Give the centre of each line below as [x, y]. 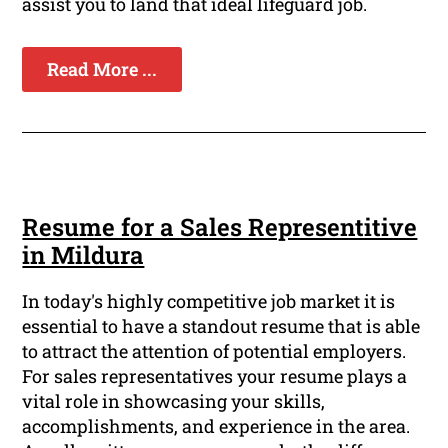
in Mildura [83, 255]
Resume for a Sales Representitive [220, 227]
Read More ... [102, 69]
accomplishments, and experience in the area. [216, 426]
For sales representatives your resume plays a [215, 376]
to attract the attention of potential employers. [214, 351]
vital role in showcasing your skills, [174, 401]
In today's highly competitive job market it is [209, 301]
